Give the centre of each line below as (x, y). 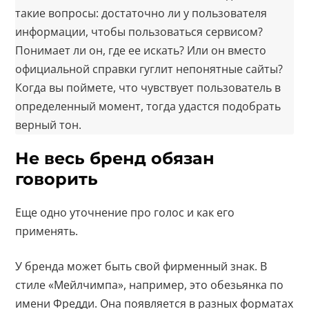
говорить (57, 179)
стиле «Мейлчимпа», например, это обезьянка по (150, 285)
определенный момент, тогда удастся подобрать (148, 107)
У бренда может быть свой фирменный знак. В (141, 267)
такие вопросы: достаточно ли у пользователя (141, 13)
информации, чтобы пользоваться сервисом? (139, 32)
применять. (47, 231)
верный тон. (49, 125)
